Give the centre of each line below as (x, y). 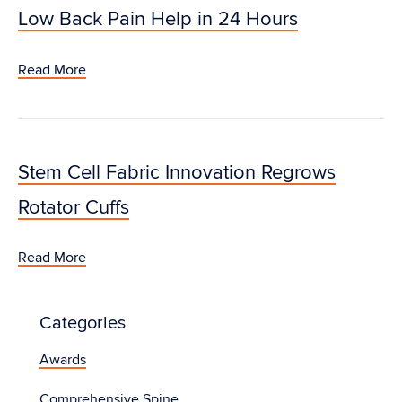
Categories (83, 323)
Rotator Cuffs (74, 207)
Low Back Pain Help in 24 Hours (158, 20)
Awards (63, 359)
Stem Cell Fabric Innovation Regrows (177, 172)
